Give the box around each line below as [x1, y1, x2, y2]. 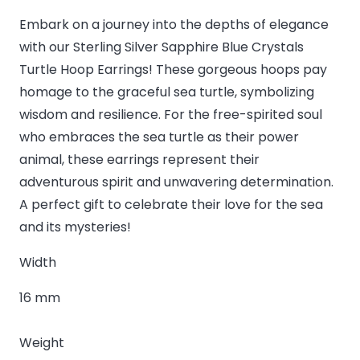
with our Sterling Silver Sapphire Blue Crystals [19, 37, 304, 56]
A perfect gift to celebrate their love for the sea [19, 194, 323, 214]
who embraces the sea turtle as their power [19, 127, 299, 146]
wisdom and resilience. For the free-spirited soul [19, 104, 322, 124]
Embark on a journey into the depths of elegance [19, 14, 329, 34]
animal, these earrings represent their [19, 149, 260, 169]
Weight [19, 333, 64, 352]
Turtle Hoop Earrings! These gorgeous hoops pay [19, 59, 327, 79]
